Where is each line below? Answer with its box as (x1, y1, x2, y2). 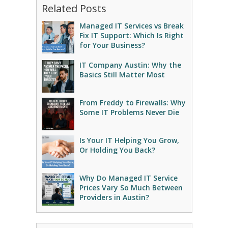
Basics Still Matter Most (79, 70, 165, 79)
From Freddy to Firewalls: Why (79, 98, 186, 107)
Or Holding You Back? (79, 145, 155, 155)
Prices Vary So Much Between (79, 183, 183, 192)
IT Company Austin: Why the (79, 60, 181, 70)
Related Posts (41, 2, 106, 15)
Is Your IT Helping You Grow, (79, 135, 179, 145)
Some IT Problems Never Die (79, 107, 179, 117)
